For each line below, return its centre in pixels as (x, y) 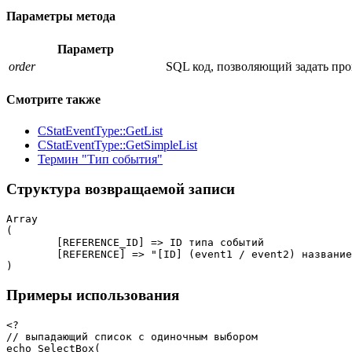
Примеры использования (93, 295)
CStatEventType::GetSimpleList (117, 145)
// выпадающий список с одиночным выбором (132, 336)
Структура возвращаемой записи (121, 189)
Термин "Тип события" (100, 159)
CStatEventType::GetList (100, 130)
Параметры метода (61, 16)
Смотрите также (53, 100)
